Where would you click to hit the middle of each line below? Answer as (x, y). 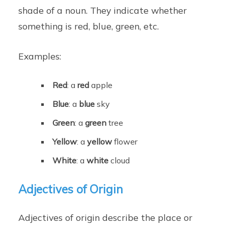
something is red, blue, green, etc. (89, 26)
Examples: (40, 56)
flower (125, 141)
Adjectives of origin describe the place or (106, 217)
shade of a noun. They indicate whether (103, 10)
